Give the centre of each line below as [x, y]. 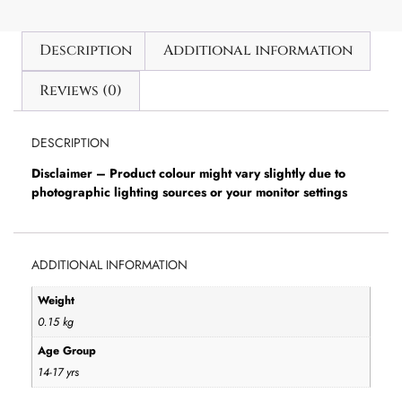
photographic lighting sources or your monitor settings [189, 192]
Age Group [67, 351]
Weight [57, 301]
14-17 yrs [59, 373]
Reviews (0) [81, 91]
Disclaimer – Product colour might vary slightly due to [188, 173]
